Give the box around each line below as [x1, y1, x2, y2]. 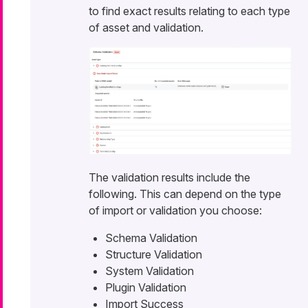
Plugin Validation [105, 280, 186, 295]
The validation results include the [89, 170, 250, 185]
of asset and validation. [89, 20, 203, 34]
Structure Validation [105, 247, 202, 262]
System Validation [105, 264, 194, 278]
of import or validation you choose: [89, 203, 262, 218]
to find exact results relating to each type [89, 3, 290, 18]
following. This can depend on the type [89, 187, 281, 201]
